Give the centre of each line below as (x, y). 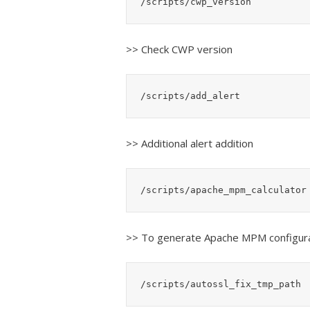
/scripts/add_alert (190, 95)
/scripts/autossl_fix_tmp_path (221, 284)
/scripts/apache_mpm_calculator (224, 190)
